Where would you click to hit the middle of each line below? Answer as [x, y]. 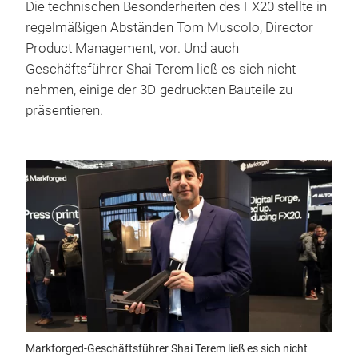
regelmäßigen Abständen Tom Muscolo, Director [169, 27]
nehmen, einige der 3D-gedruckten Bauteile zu [159, 89]
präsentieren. [64, 110]
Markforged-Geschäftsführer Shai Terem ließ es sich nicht [167, 348]
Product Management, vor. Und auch [132, 48]
